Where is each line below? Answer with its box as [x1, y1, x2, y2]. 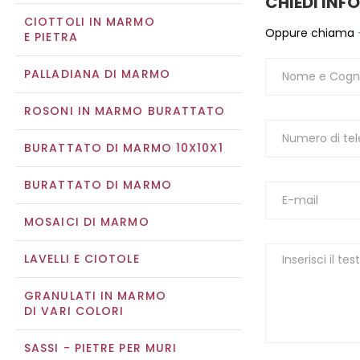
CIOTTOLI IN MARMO [24, 14, 155, 30]
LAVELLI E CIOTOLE [24, 251, 140, 267]
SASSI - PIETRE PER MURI [24, 340, 178, 356]
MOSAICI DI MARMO [24, 214, 149, 230]
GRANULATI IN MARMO [24, 288, 166, 304]
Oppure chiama [265, 25, 354, 42]
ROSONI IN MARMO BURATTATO [24, 103, 226, 119]
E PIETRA [24, 29, 78, 45]
